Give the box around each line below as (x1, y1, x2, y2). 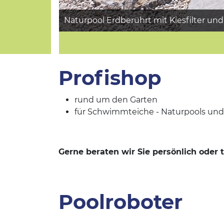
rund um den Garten (74, 95, 157, 104)
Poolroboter (58, 189, 182, 214)
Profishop (58, 65, 161, 90)
